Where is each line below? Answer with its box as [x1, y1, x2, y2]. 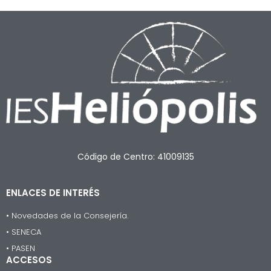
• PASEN [6, 243, 35, 255]
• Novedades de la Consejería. [6, 210, 128, 222]
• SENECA [6, 226, 41, 238]
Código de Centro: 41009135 [77, 151, 194, 163]
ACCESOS [6, 253, 52, 267]
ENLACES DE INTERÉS [6, 186, 100, 200]
